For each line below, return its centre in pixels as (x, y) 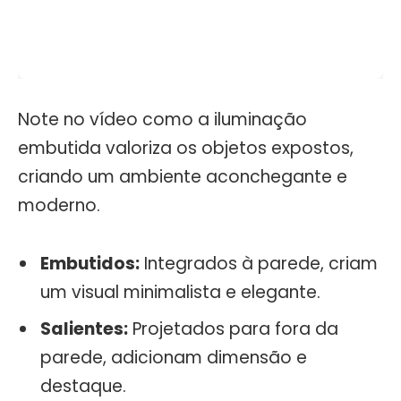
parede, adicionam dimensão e (174, 357)
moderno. (59, 205)
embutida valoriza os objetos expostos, (186, 148)
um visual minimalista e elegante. (180, 293)
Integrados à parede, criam (259, 264)
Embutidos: (90, 264)
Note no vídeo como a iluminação (162, 119)
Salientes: (84, 328)
